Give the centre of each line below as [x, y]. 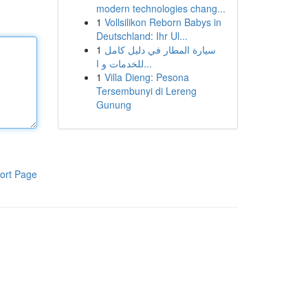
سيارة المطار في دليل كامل [160, 49]
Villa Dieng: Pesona [146, 77]
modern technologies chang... [161, 8]
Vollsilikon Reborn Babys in [163, 22]
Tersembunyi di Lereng [146, 91]
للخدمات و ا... [147, 63]
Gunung [113, 104]
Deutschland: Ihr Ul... [142, 36]
